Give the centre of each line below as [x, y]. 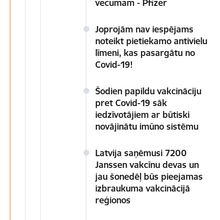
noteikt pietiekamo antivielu [151, 41]
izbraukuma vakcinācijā [143, 188]
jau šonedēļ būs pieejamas [149, 177]
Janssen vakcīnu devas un [147, 165]
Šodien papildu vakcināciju [148, 91]
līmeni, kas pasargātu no [145, 53]
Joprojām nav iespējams [144, 29]
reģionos [113, 200]
